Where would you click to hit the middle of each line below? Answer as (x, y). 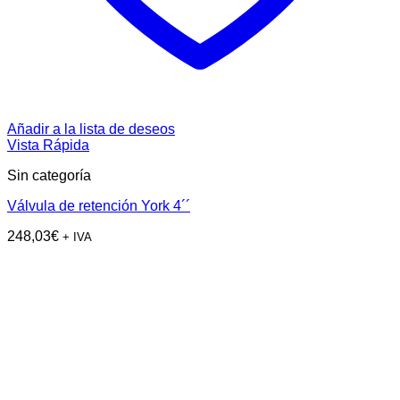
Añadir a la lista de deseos (91, 129)
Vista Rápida (48, 146)
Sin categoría (49, 176)
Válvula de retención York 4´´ (99, 206)
